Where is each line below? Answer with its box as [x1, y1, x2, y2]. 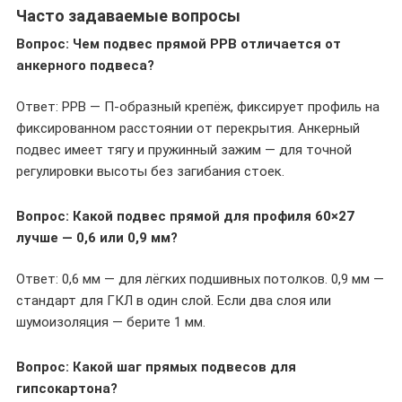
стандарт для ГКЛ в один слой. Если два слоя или [16, 293, 331, 309]
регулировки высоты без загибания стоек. [16, 163, 284, 179]
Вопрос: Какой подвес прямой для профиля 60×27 [16, 208, 354, 224]
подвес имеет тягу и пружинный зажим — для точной [16, 142, 352, 158]
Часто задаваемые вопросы [16, 6, 240, 25]
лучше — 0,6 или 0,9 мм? [16, 230, 178, 246]
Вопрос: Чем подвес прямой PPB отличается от [16, 36, 341, 52]
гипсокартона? [16, 380, 118, 397]
